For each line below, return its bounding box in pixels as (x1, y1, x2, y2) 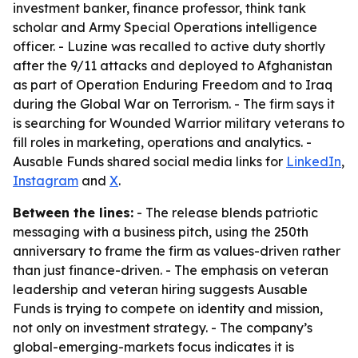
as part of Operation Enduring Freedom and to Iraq (13, 77, 332, 93)
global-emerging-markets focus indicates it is (13, 339, 294, 355)
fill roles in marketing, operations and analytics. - (13, 134, 312, 150)
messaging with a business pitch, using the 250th (13, 224, 308, 240)
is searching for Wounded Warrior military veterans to (13, 115, 344, 131)
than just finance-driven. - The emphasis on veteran (13, 262, 328, 278)
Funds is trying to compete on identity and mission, (13, 300, 323, 316)
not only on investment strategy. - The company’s (13, 320, 312, 336)
